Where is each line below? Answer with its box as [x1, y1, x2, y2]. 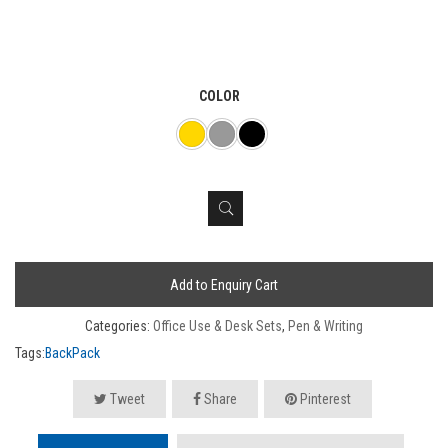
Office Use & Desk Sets [153, 317, 282, 334]
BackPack [45, 344, 100, 361]
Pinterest [297, 390, 351, 407]
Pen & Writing [288, 317, 363, 334]
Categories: [85, 317, 153, 334]
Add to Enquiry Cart [170, 276, 278, 293]
